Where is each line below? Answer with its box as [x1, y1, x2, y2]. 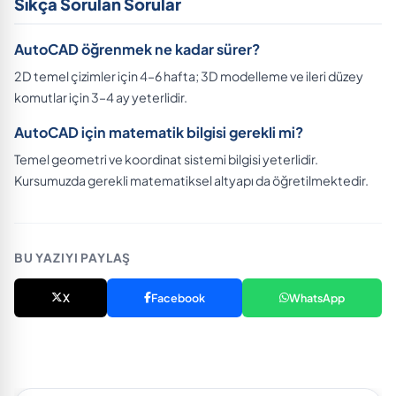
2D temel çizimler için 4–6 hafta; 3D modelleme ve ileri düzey [14, 67, 363, 84]
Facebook [151, 290, 205, 305]
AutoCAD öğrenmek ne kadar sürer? [14, 39, 260, 58]
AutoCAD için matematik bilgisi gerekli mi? [14, 122, 303, 141]
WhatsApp [289, 290, 345, 305]
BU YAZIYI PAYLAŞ [14, 249, 132, 265]
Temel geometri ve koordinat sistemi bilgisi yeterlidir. [14, 150, 318, 167]
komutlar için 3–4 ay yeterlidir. [14, 88, 187, 105]
